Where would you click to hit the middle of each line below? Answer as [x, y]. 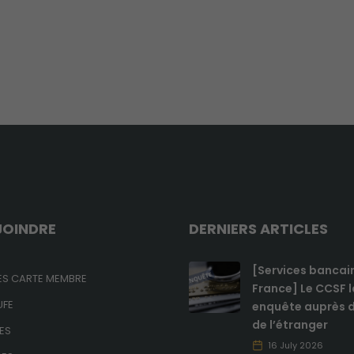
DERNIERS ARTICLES [258, 228]
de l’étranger [290, 324]
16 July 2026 [296, 345]
